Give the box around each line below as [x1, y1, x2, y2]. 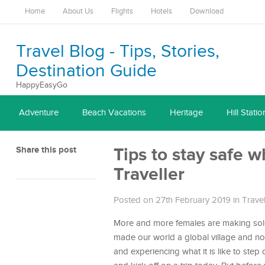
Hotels [151, 7, 172, 16]
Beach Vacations [82, 108, 146, 118]
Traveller [114, 164, 185, 185]
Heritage [170, 108, 203, 118]
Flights [111, 7, 133, 16]
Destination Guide [16, 60, 157, 82]
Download [190, 7, 224, 16]
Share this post [16, 144, 76, 156]
